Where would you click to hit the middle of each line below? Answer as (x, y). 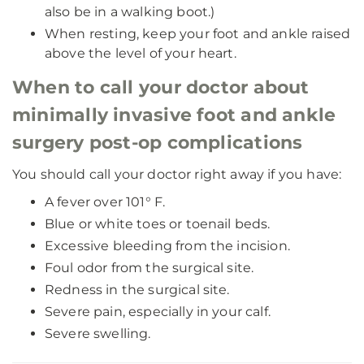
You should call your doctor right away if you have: (177, 174)
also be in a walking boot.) (130, 12)
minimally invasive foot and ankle (174, 115)
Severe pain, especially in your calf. (158, 312)
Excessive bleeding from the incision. (167, 246)
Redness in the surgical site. (137, 290)
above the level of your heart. (141, 53)
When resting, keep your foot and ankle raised (198, 34)
